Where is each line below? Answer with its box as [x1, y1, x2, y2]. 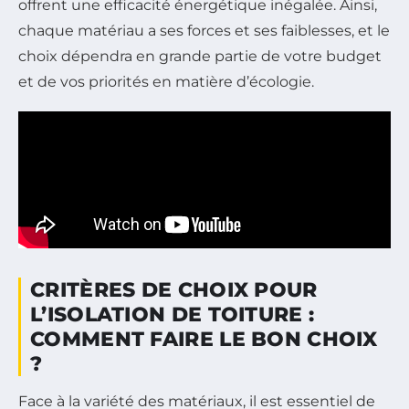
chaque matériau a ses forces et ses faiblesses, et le [18, 21, 390, 39]
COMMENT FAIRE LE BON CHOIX [30, 326, 378, 351]
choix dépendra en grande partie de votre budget [18, 47, 382, 65]
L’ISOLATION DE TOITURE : [30, 301, 315, 327]
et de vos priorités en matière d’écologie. [18, 72, 314, 90]
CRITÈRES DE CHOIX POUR [30, 277, 318, 302]
